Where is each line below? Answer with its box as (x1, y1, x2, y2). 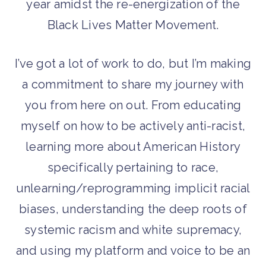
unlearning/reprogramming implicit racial (15, 181, 251, 196)
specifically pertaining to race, (47, 160, 218, 175)
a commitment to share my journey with (22, 77, 244, 92)
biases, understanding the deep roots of (19, 202, 247, 217)
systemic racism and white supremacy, (24, 223, 242, 237)
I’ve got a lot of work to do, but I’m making (15, 56, 251, 71)
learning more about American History (26, 140, 240, 154)
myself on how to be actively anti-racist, (20, 119, 246, 134)
